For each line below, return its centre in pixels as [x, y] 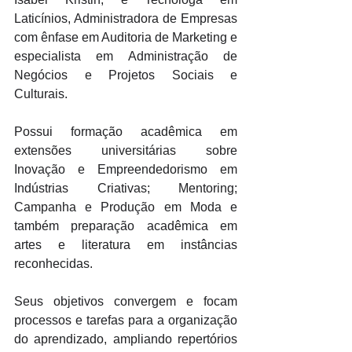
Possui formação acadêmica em [126, 132]
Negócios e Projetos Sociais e [126, 75]
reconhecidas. [55, 264]
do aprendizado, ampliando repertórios [126, 339]
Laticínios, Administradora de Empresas [126, 18]
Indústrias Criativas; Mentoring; [126, 188]
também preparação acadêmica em [126, 226]
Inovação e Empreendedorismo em [126, 169]
